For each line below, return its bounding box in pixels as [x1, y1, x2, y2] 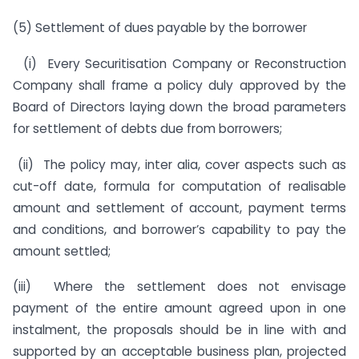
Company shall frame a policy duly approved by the [13, 76, 346, 94]
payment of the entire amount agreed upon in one [13, 300, 346, 317]
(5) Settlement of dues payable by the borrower [13, 18, 307, 36]
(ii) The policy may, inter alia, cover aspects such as [13, 155, 346, 173]
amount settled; [13, 242, 111, 260]
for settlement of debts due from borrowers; [13, 119, 282, 137]
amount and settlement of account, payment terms [13, 199, 346, 216]
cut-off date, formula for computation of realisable [13, 177, 346, 195]
